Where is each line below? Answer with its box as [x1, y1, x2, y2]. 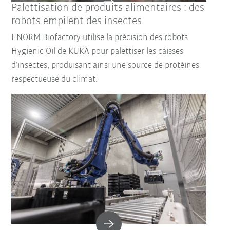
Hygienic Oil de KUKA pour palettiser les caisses [11, 47, 184, 57]
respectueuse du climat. [11, 74, 98, 85]
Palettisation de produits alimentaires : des [11, 2, 205, 14]
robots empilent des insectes [11, 15, 142, 28]
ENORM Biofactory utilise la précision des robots [11, 33, 188, 43]
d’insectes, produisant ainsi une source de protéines [11, 61, 200, 71]
